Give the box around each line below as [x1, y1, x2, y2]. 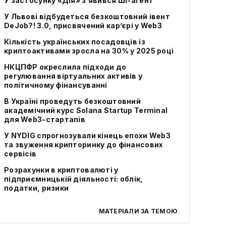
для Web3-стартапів [4, 115, 86, 124]
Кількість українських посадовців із [4, 37, 145, 46]
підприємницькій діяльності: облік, [4, 175, 143, 183]
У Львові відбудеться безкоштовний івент [4, 12, 170, 21]
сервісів [4, 149, 37, 158]
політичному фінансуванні [4, 81, 107, 89]
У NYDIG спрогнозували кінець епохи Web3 [4, 131, 171, 140]
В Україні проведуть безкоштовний [4, 97, 141, 105]
